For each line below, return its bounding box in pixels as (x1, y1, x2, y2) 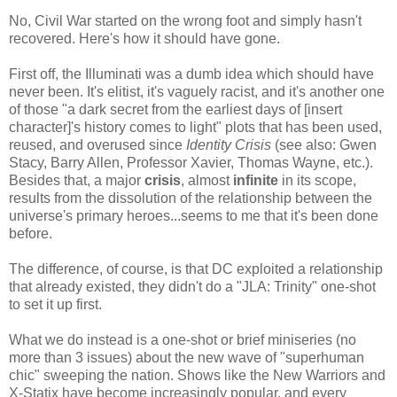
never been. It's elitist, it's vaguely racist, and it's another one (9, 83, 385, 99)
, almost (181, 172, 233, 188)
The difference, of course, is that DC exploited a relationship (9, 261, 383, 276)
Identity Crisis (186, 136, 271, 152)
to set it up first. (9, 296, 102, 312)
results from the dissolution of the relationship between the (9, 190, 372, 206)
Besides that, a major (9, 172, 144, 188)
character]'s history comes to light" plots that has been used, (9, 119, 382, 135)
